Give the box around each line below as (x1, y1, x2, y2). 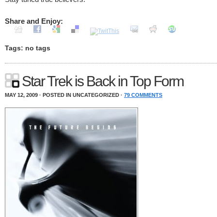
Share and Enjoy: (5, 17, 63, 25)
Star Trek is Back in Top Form (22, 73, 184, 89)
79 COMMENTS (124, 92, 162, 98)
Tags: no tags (5, 45, 50, 52)
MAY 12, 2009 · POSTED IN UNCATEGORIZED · (5, 92, 124, 98)
